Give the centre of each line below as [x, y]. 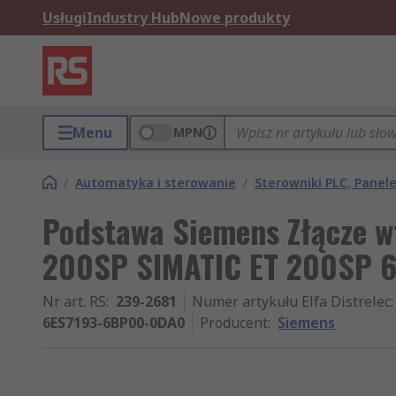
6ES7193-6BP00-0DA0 [114, 323]
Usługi [65, 18]
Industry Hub [133, 18]
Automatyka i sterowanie [156, 183]
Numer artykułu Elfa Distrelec [291, 301]
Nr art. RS [74, 301]
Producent [234, 323]
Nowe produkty [235, 18]
